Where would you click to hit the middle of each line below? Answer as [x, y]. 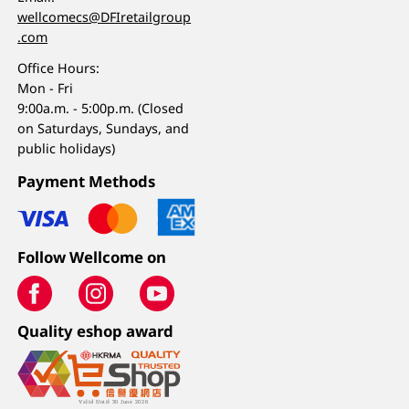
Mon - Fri [46, 88]
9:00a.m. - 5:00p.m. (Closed [101, 108]
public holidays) [67, 148]
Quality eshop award [96, 331]
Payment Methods [87, 182]
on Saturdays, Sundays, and [104, 128]
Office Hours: [59, 68]
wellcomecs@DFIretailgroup [105, 16]
